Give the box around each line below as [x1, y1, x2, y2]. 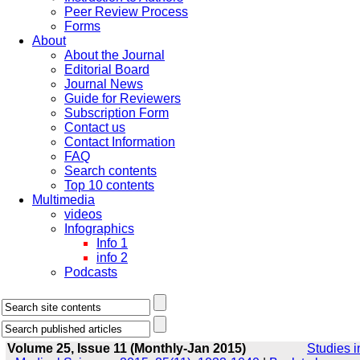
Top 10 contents [64, 178, 154, 192]
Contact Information [64, 135, 175, 149]
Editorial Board [64, 63, 149, 76]
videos [64, 207, 102, 221]
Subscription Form [64, 106, 169, 120]
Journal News [64, 77, 143, 91]
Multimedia [32, 193, 95, 207]
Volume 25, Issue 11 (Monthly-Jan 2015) [7, 342, 246, 355]
